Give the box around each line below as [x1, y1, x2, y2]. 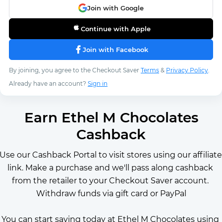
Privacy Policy [166, 66, 208, 74]
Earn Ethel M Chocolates [24, 109, 198, 126]
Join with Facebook [83, 45, 148, 54]
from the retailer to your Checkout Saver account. [11, 176, 209, 185]
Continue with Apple [80, 24, 151, 33]
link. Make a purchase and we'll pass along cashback [7, 163, 213, 172]
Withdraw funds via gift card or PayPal [36, 189, 186, 198]
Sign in [88, 80, 108, 87]
